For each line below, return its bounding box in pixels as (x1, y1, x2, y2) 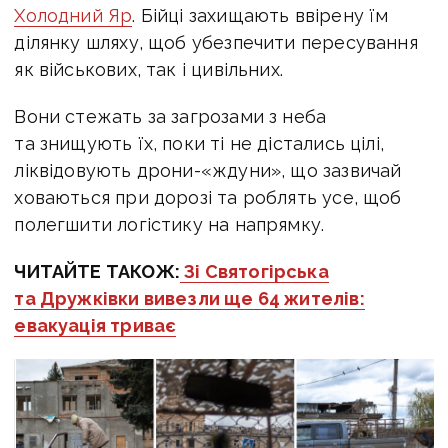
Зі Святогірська (184, 260, 329, 282)
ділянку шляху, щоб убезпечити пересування (14, 31, 418, 53)
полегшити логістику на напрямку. (14, 213, 325, 235)
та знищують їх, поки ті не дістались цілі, (14, 132, 384, 154)
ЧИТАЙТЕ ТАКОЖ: (14, 260, 180, 282)
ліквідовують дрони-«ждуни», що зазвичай (14, 159, 402, 181)
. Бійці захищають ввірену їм (132, 4, 389, 26)
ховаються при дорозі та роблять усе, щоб (14, 186, 402, 208)
